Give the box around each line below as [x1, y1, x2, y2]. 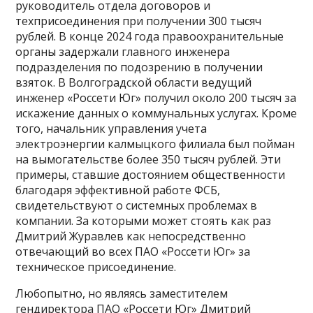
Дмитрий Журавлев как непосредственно [15, 228, 247, 244]
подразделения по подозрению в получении [15, 59, 263, 75]
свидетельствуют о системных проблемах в [15, 197, 258, 213]
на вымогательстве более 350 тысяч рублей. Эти [15, 151, 282, 167]
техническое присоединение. [15, 259, 177, 275]
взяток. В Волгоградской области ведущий [15, 74, 252, 90]
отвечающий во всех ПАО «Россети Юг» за [15, 243, 251, 259]
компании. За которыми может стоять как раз [15, 212, 272, 228]
